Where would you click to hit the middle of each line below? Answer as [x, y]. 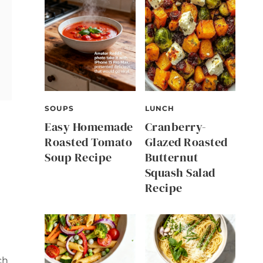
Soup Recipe [78, 157]
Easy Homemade [89, 127]
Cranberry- [176, 127]
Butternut [171, 157]
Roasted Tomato [88, 142]
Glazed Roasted [186, 142]
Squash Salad [180, 172]
